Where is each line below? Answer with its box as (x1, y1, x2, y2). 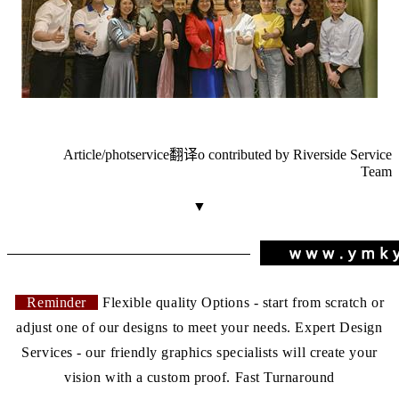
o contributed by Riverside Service (198, 146, 392, 162)
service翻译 (130, 146, 198, 162)
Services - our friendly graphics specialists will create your (21, 344, 378, 360)
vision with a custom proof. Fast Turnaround (64, 369, 335, 385)
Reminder (14, 294, 99, 310)
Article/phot (63, 146, 130, 162)
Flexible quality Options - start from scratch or (98, 294, 385, 310)
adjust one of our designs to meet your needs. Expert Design (16, 319, 383, 335)
